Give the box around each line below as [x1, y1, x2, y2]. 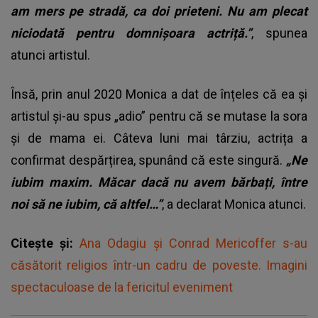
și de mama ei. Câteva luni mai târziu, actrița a [11, 130, 307, 146]
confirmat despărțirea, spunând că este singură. [11, 152, 286, 168]
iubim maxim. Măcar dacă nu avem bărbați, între [11, 174, 307, 190]
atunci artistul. [11, 47, 90, 62]
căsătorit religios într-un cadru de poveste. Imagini [11, 257, 307, 273]
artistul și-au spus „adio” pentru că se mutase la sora [11, 108, 307, 124]
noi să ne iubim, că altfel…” [11, 196, 162, 212]
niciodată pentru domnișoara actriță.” [11, 25, 251, 40]
